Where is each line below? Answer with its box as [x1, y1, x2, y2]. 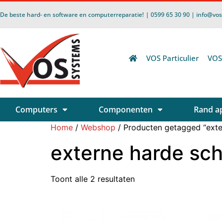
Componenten [99, 104, 153, 115]
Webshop [81, 122, 115, 132]
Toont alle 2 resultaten [51, 173, 135, 184]
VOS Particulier [146, 53, 199, 63]
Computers [15, 104, 58, 115]
